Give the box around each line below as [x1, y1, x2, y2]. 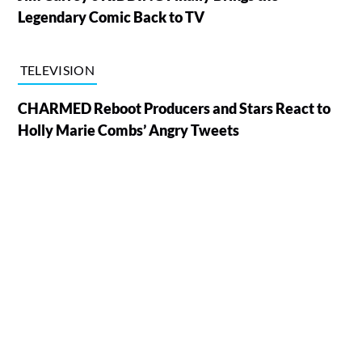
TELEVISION [19, 61, 95, 78]
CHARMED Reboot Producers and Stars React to [17, 99, 330, 117]
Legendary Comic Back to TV [17, 7, 204, 26]
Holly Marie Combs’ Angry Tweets [17, 120, 239, 139]
